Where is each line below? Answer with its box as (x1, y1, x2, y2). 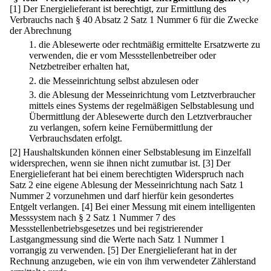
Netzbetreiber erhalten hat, (29, 61, 129, 72)
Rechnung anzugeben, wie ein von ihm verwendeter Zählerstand (10, 256, 256, 267)
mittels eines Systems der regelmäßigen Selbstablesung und (29, 100, 254, 111)
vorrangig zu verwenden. (10, 245, 105, 256)
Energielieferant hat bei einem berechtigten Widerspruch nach (10, 169, 244, 180)
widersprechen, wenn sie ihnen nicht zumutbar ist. (10, 158, 200, 169)
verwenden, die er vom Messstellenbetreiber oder (29, 50, 216, 61)
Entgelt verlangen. (10, 201, 79, 212)
